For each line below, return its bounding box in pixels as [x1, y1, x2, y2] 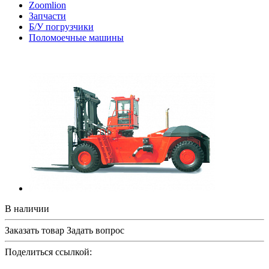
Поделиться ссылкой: [5, 246, 92, 257]
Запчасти [29, 10, 66, 21]
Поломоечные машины [29, 32, 124, 43]
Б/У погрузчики [29, 21, 94, 32]
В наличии [5, 203, 49, 214]
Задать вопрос [67, 225, 124, 235]
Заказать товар [5, 225, 64, 235]
